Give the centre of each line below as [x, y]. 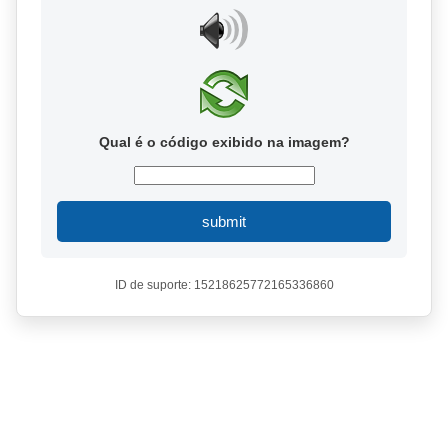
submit [224, 221]
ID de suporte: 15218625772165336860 [224, 285]
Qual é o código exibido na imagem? [224, 142]
